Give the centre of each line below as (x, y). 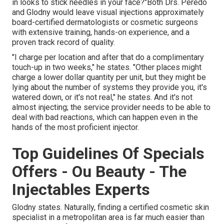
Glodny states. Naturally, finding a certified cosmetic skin (110, 207)
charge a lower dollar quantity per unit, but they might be (109, 77)
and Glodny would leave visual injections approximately (108, 12)
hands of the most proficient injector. (75, 127)
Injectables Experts (81, 190)
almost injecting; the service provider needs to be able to (111, 107)
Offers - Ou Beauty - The (99, 172)
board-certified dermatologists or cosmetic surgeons (105, 22)
